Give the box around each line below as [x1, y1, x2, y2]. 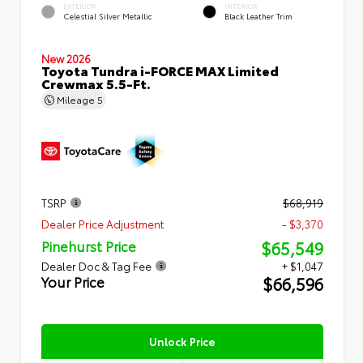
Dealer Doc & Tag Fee [41, 258, 152, 273]
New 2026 [41, 50, 91, 66]
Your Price [41, 271, 105, 291]
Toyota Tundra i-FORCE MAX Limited [41, 60, 279, 79]
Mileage [54, 92, 97, 106]
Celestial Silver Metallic [63, 10, 152, 21]
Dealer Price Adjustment [41, 216, 164, 231]
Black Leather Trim [224, 10, 293, 21]
